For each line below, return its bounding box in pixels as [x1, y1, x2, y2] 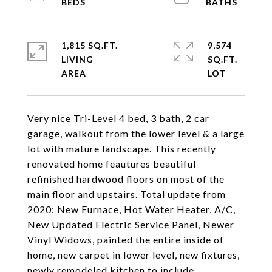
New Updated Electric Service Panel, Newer [27, 219, 234, 230]
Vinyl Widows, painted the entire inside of [27, 234, 224, 245]
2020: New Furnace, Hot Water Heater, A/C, [27, 203, 236, 215]
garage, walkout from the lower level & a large [27, 127, 245, 139]
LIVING [61, 54, 93, 64]
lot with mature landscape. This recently [27, 143, 216, 154]
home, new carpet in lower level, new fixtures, [27, 249, 240, 260]
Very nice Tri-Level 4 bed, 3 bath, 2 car [27, 112, 209, 124]
